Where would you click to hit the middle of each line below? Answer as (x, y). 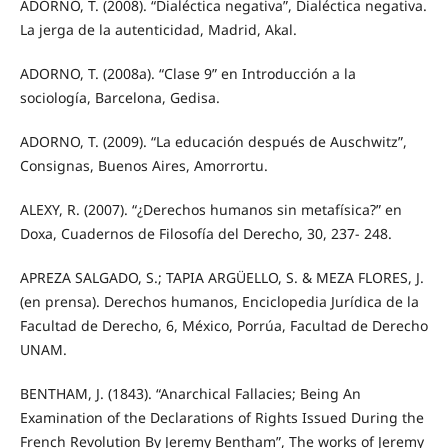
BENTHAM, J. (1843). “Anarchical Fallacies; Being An (190, 394)
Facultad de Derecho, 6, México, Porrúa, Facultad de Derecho (223, 326)
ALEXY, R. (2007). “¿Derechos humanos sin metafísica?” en (210, 210)
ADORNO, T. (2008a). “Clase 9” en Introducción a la (187, 74)
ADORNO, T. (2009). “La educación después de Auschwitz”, (213, 142)
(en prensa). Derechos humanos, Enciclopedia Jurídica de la (219, 302)
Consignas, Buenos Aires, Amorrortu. (143, 166)
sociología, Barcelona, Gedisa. (119, 98)
